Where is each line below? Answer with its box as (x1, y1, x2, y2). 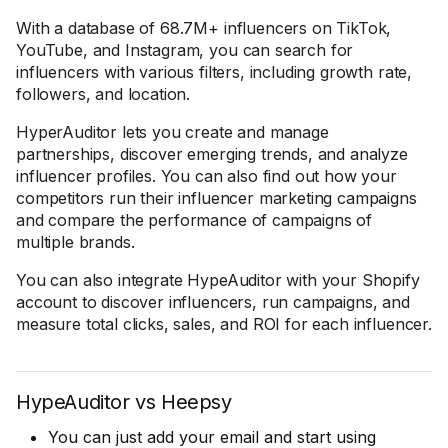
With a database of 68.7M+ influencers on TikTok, (16, 18, 392, 38)
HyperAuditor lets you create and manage (16, 122, 329, 142)
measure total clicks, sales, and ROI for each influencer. (16, 314, 432, 334)
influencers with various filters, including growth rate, (16, 62, 413, 82)
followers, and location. (16, 84, 191, 104)
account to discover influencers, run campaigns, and (16, 292, 410, 312)
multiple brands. (16, 232, 145, 252)
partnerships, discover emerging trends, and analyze (16, 144, 408, 164)
